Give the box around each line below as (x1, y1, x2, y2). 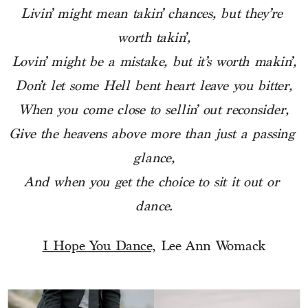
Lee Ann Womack (155, 239, 266, 255)
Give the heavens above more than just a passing (8, 126, 295, 144)
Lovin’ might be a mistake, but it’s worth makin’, (11, 54, 297, 71)
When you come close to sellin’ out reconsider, (19, 102, 289, 120)
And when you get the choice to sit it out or (24, 175, 279, 192)
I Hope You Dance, (42, 239, 156, 255)
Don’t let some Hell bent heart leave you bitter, (15, 78, 293, 96)
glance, (133, 151, 175, 168)
